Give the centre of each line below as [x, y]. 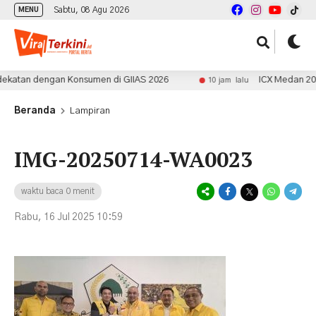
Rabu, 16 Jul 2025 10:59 [68, 217]
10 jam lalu [208, 80]
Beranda [35, 111]
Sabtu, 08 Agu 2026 [91, 10]
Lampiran [89, 111]
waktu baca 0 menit [58, 191]
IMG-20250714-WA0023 [133, 159]
